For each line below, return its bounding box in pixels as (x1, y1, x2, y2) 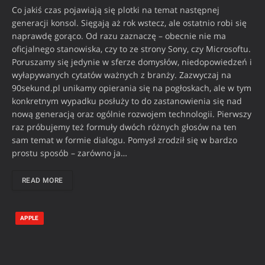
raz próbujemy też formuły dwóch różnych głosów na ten (12, 121, 237, 133)
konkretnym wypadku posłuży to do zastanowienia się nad (12, 95, 242, 107)
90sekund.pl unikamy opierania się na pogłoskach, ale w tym (12, 82, 251, 94)
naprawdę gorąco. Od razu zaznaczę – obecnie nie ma (12, 30, 226, 42)
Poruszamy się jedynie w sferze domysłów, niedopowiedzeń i (12, 56, 252, 68)
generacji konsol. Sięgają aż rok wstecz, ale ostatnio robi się (12, 17, 247, 29)
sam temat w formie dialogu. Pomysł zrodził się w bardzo (12, 134, 237, 146)
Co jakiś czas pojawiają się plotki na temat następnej (12, 4, 219, 16)
